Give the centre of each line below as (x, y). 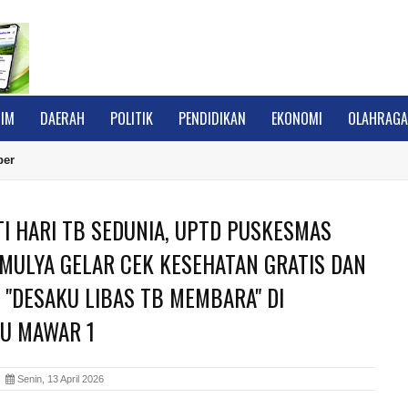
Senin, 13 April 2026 (59, 378)
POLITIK (132, 118)
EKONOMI (297, 118)
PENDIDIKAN (213, 118)
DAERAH (63, 118)
